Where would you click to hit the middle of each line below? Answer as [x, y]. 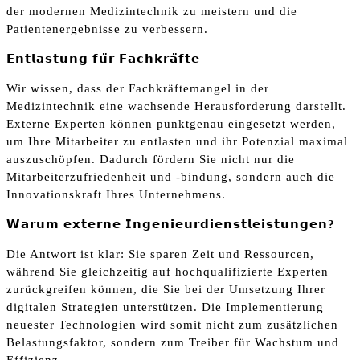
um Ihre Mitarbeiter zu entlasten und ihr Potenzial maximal [177, 141]
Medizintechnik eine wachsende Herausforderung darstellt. [176, 106]
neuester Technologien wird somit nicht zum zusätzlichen [172, 324]
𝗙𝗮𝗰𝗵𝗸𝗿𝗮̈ [149, 58]
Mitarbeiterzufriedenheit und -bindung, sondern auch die [171, 176]
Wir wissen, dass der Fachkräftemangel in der [138, 88]
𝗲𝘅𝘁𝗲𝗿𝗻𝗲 [94, 224]
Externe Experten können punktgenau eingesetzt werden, [171, 123]
